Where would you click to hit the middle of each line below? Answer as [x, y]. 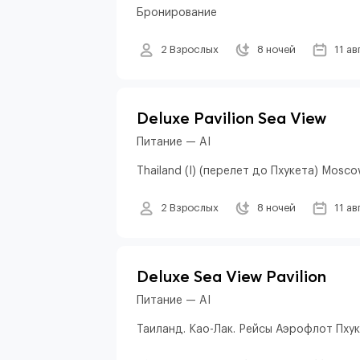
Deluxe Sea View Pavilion [231, 276]
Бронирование [177, 13]
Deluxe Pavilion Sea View [231, 118]
